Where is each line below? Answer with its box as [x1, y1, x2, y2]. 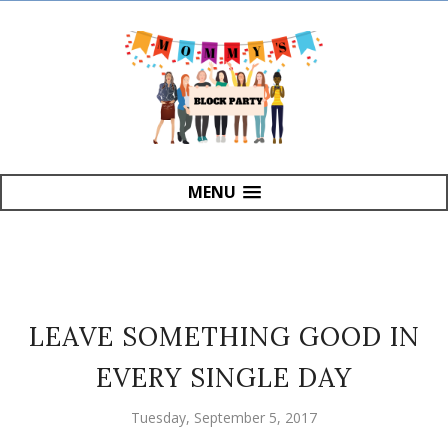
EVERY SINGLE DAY [96, 360, 352, 394]
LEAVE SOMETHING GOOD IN [28, 319, 420, 353]
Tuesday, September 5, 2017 [131, 407, 317, 427]
